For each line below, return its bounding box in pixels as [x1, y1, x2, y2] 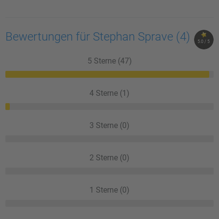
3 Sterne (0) [89, 120, 130, 130]
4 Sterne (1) [89, 88, 130, 98]
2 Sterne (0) [89, 153, 130, 162]
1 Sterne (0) [89, 185, 130, 195]
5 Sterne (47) [87, 56, 132, 66]
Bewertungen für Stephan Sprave [5, 29, 176, 44]
